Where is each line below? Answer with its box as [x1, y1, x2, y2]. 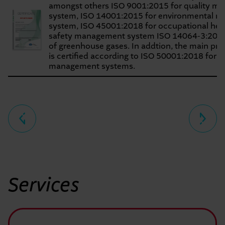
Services [8, 176, 80, 196]
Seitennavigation [8, 105, 72, 114]
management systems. [49, 62, 135, 71]
